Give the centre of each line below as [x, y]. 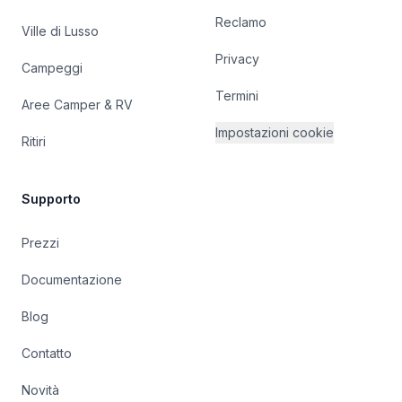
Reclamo [241, 22]
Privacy [237, 59]
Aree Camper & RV [77, 105]
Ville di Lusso [60, 31]
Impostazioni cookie [275, 132]
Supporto [51, 199]
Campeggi [52, 68]
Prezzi [40, 243]
